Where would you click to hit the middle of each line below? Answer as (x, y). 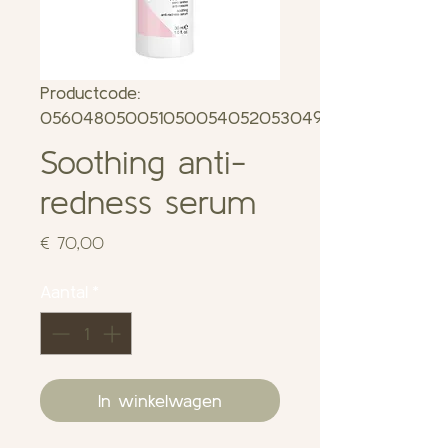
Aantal (64, 291)
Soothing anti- (143, 161)
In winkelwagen (160, 400)
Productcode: (90, 92)
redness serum (148, 201)
